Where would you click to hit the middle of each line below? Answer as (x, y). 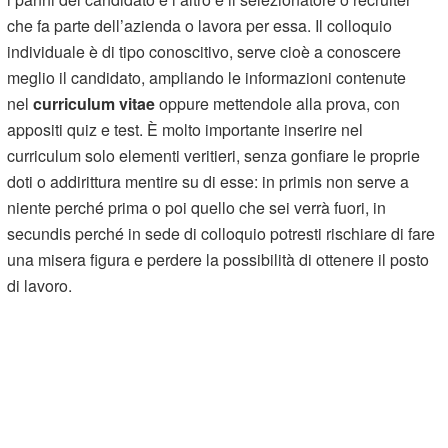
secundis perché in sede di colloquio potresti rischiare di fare (221, 233)
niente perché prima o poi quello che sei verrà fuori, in (197, 207)
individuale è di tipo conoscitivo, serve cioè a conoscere (204, 51)
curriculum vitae (94, 103)
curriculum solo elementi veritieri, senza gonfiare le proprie (214, 155)
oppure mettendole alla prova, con (278, 103)
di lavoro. (40, 285)
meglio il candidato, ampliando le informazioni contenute (207, 77)
